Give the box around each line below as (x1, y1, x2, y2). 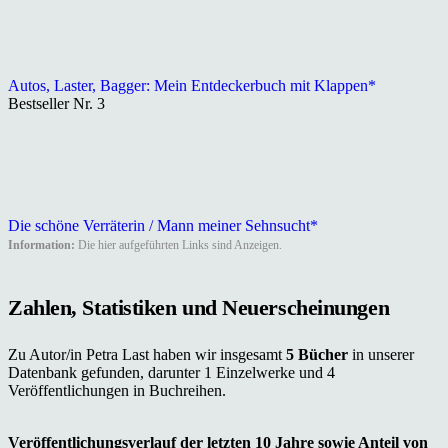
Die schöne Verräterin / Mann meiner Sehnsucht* (8, 216, 318, 234)
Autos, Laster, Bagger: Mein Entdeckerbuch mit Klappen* (8, 76, 376, 94)
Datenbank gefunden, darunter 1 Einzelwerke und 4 (8, 364, 335, 382)
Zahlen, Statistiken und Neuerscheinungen (8, 295, 390, 321)
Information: (8, 237, 75, 252)
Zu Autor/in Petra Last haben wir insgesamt (8, 346, 286, 364)
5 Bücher (286, 346, 352, 364)
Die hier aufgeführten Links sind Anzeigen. (75, 237, 282, 252)
